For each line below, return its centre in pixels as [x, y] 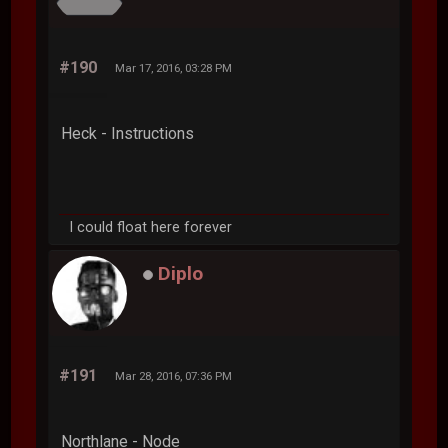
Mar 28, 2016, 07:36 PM [174, 375]
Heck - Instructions [128, 133]
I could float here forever [151, 227]
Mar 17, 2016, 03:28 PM [174, 67]
